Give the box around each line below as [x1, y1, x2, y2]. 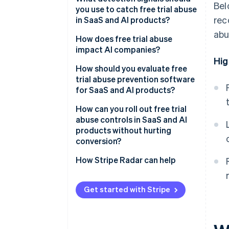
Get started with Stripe [84, 184, 170, 195]
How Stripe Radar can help [76, 154, 176, 166]
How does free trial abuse [76, 33, 172, 44]
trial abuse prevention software [76, 74, 195, 85]
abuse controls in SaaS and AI [76, 114, 187, 125]
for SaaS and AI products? [76, 84, 175, 96]
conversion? [76, 135, 121, 147]
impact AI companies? [76, 44, 160, 55]
